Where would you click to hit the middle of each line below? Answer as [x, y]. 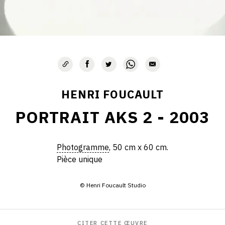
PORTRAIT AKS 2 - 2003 [113, 117]
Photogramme [83, 147]
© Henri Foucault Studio [113, 185]
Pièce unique [80, 159]
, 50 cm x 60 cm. [139, 147]
